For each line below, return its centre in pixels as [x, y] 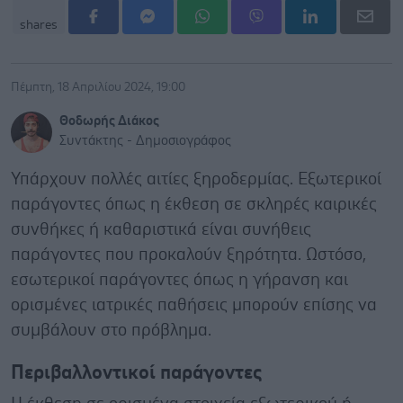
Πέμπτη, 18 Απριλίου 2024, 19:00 [98, 87]
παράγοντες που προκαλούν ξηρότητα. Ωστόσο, [188, 255]
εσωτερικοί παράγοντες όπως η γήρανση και [179, 280]
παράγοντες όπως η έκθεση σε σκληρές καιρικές [194, 204]
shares [39, 25]
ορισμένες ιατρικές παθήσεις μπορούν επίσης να [194, 305]
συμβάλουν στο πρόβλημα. [111, 330]
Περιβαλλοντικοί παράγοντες [136, 372]
